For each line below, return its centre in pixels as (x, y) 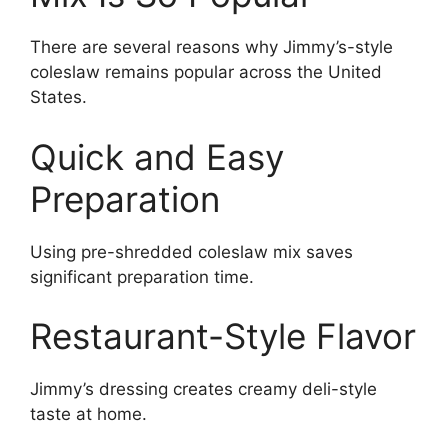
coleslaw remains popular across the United (206, 72)
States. (58, 97)
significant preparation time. (142, 276)
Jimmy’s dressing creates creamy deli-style (203, 389)
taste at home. (88, 414)
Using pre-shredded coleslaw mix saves (191, 251)
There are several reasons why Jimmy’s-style (211, 47)
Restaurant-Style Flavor (223, 336)
